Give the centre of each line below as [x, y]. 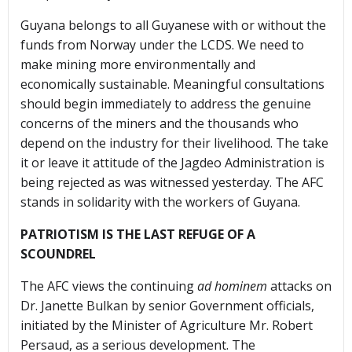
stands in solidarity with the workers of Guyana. [160, 202]
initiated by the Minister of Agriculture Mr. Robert [167, 326]
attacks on [299, 286]
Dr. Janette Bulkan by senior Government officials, [167, 306]
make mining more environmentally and [138, 65]
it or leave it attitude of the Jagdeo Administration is [172, 163]
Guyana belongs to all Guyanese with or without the [173, 26]
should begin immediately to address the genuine [166, 104]
